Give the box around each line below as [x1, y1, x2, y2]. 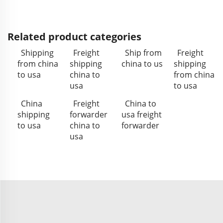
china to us [121, 58, 163, 69]
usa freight [121, 109, 162, 120]
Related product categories [7, 30, 141, 43]
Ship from [125, 47, 162, 58]
